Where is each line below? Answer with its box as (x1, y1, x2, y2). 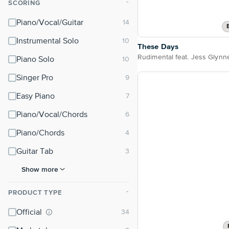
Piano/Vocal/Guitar (16, 19, 83, 27)
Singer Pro (16, 74, 53, 82)
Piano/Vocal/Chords (16, 111, 87, 119)
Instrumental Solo (16, 37, 79, 45)
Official (16, 209, 44, 217)
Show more (21, 165, 58, 173)
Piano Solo (16, 56, 54, 64)
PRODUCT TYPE (8, 190, 62, 196)
